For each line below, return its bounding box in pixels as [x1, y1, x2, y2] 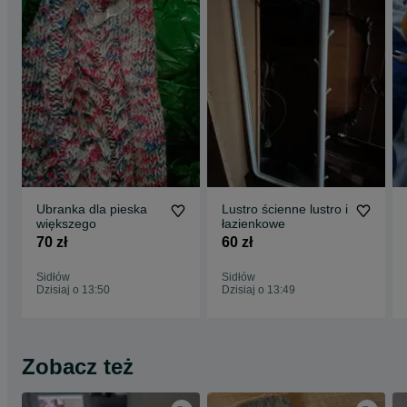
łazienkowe [222, 216, 285, 231]
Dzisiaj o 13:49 [222, 283, 295, 296]
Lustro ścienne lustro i [222, 202, 348, 216]
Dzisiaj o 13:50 [36, 283, 110, 296]
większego [36, 216, 96, 231]
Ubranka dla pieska [36, 202, 147, 216]
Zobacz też [22, 354, 134, 379]
